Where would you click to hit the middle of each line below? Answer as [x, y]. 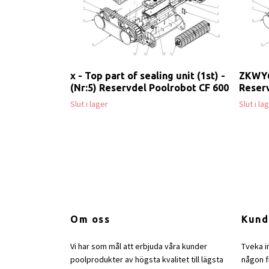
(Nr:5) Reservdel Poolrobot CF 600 [150, 88]
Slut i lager [89, 104]
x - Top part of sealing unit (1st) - [148, 76]
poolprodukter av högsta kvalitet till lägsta [147, 260]
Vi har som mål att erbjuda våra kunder [139, 246]
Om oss [90, 219]
